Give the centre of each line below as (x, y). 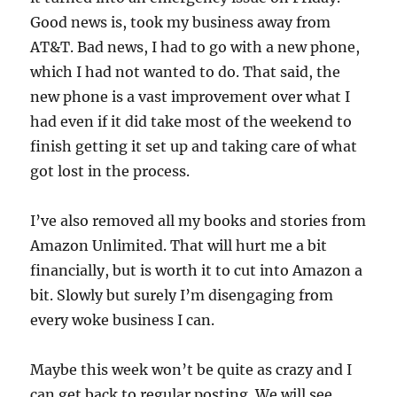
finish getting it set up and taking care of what (194, 147)
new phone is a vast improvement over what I (191, 97)
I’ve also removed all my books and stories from (198, 221)
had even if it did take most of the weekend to (191, 122)
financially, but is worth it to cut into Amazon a (197, 271)
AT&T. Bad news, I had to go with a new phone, (195, 47)
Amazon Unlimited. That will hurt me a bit (179, 246)
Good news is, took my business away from (181, 23)
